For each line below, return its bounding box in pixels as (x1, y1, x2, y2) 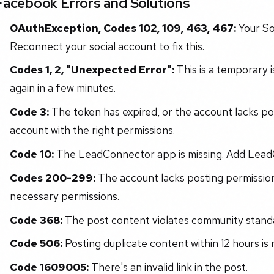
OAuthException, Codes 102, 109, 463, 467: (9, 20, 236, 35)
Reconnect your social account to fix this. (9, 39, 204, 53)
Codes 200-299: (9, 170, 95, 185)
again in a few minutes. (9, 81, 116, 95)
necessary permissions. (9, 188, 119, 203)
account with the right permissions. (9, 123, 175, 138)
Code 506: (9, 236, 62, 251)
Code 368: (9, 212, 62, 227)
